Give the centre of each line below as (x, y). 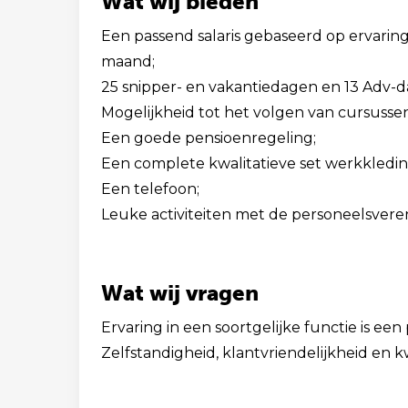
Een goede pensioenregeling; (209, 138)
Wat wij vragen (180, 293)
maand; (128, 61)
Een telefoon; (150, 189)
